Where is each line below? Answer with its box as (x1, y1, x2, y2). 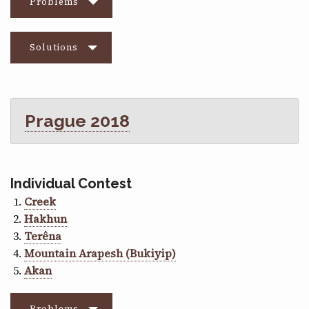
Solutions (30, 41, 78, 53)
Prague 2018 (25, 110, 130, 131)
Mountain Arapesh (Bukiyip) (24, 245, 176, 261)
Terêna (24, 228, 61, 243)
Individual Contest (10, 175, 132, 192)
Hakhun (24, 210, 67, 226)
